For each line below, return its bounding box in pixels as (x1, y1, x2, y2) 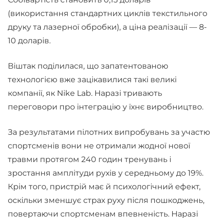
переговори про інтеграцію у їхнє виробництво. (8, 102, 205, 111)
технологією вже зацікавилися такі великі (8, 75, 177, 84)
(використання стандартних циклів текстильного (8, 9, 207, 18)
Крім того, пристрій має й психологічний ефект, (8, 182, 200, 191)
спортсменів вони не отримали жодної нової (8, 141, 190, 150)
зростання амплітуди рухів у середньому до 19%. (8, 168, 203, 178)
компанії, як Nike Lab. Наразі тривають (8, 89, 162, 98)
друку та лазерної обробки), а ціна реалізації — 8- (8, 22, 207, 32)
